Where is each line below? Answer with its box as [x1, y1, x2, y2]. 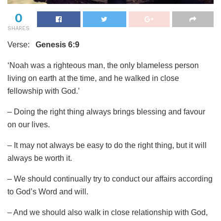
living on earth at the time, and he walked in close [7, 74, 179, 82]
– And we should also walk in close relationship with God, [7, 208, 208, 217]
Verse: [7, 40, 36, 49]
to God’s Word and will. [7, 187, 88, 196]
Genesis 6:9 [36, 40, 79, 49]
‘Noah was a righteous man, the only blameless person [7, 61, 199, 70]
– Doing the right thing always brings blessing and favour [7, 107, 205, 116]
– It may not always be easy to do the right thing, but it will [7, 141, 207, 149]
